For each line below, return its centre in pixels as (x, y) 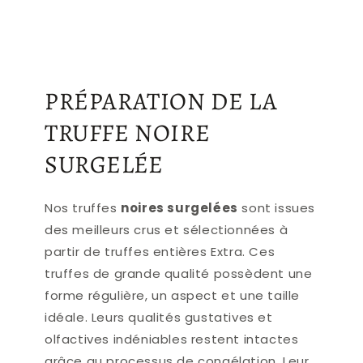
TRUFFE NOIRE (128, 133)
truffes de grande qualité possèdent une (179, 273)
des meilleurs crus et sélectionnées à (167, 230)
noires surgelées (179, 208)
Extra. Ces (243, 252)
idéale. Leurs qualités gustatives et (159, 317)
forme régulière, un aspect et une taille (173, 295)
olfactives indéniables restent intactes (172, 339)
